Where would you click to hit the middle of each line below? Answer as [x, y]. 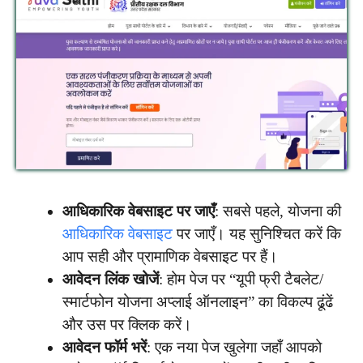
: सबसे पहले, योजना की [278, 211]
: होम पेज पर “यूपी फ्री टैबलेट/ [241, 280]
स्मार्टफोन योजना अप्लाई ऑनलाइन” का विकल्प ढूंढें [198, 302]
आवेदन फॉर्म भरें [105, 348]
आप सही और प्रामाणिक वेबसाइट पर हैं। [170, 257]
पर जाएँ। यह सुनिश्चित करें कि [257, 234]
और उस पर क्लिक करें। [127, 325]
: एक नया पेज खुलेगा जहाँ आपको [234, 348]
